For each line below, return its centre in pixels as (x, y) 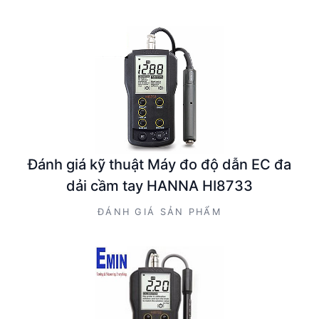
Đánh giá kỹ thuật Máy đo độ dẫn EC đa (159, 165)
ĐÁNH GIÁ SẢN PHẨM (159, 212)
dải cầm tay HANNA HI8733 (159, 186)
